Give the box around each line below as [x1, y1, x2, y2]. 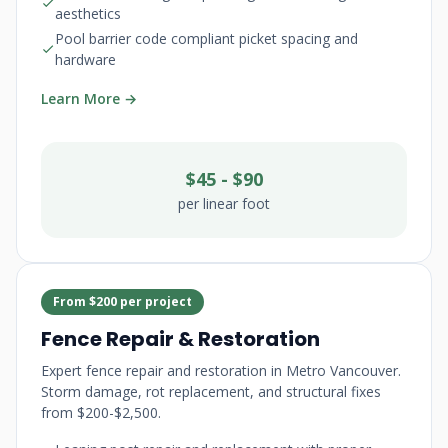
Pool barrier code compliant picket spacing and [55, 29, 358, 48]
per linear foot [178, 194, 270, 213]
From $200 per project [53, 293, 192, 310]
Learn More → [41, 89, 137, 108]
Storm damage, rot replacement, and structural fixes [41, 382, 381, 401]
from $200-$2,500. [41, 403, 161, 422]
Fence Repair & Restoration [41, 325, 320, 353]
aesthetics [55, 4, 121, 23]
